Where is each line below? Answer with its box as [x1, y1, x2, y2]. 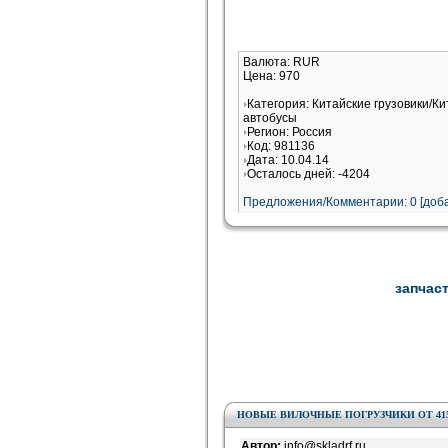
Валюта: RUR [243, 55, 320, 69]
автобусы [243, 111, 297, 125]
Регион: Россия [247, 125, 332, 139]
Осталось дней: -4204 [247, 167, 370, 181]
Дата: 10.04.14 [247, 153, 329, 167]
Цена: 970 [243, 69, 300, 83]
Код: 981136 [247, 139, 315, 153]
